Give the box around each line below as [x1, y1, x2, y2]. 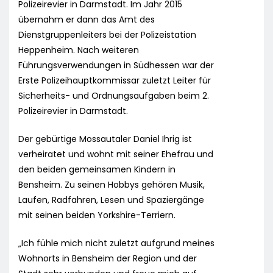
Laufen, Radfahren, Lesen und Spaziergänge [18, 194, 204, 207]
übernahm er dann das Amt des [18, 13, 155, 26]
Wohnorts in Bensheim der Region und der [18, 252, 197, 265]
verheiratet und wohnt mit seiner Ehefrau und [18, 148, 213, 161]
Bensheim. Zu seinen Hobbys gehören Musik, [18, 179, 205, 191]
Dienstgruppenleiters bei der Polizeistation [18, 29, 196, 41]
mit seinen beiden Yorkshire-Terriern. [18, 209, 175, 222]
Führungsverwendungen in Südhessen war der [18, 59, 214, 72]
